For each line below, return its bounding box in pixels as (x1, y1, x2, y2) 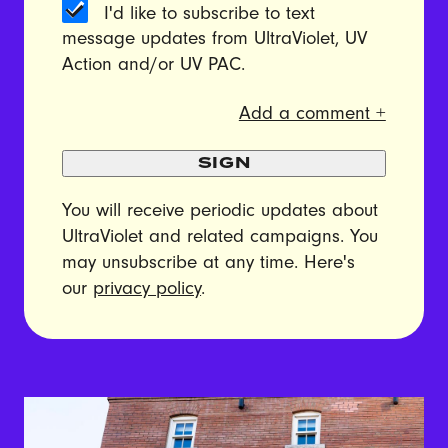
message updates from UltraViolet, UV (62, 27, 368, 50)
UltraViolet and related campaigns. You (62, 225, 379, 247)
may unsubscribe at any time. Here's (62, 251, 356, 273)
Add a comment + (238, 102, 386, 125)
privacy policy (93, 277, 202, 299)
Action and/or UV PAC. (62, 53, 246, 76)
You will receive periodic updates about (62, 199, 379, 221)
